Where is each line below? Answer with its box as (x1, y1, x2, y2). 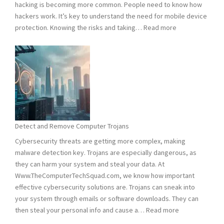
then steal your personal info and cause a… (15, 205, 146, 214)
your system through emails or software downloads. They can (15, 193, 198, 203)
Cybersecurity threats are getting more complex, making (15, 136, 185, 145)
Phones (176, 45, 198, 54)
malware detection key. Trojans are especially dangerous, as (15, 147, 196, 157)
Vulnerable (176, 56, 207, 66)
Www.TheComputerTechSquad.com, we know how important (15, 170, 194, 180)
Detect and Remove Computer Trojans (15, 121, 129, 130)
